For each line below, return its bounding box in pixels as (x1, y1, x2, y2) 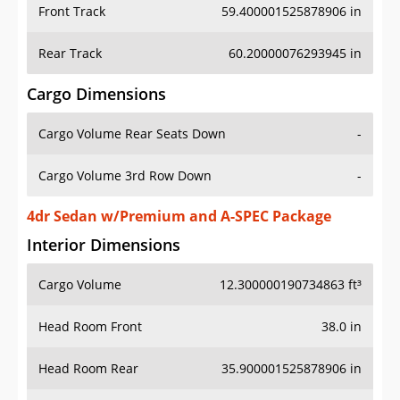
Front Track (38, 3, 105, 21)
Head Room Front (38, 318, 142, 336)
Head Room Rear (38, 360, 138, 378)
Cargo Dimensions (27, 83, 166, 105)
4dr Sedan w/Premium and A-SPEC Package (27, 206, 331, 227)
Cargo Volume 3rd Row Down (38, 167, 212, 185)
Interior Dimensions (27, 234, 180, 256)
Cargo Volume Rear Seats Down (38, 125, 226, 143)
